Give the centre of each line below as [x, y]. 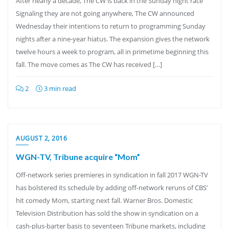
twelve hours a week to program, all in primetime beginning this [112, 52]
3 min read [59, 88]
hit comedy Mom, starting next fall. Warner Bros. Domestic [104, 200]
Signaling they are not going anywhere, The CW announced [105, 13]
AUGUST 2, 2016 [41, 138]
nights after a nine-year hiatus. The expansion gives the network [113, 39]
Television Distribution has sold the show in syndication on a [107, 213]
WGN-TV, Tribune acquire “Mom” [78, 157]
